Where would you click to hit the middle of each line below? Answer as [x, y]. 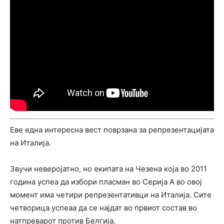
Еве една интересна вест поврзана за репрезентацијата [112, 129]
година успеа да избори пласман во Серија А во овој [106, 181]
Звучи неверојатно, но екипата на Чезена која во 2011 [108, 168]
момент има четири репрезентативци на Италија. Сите [111, 194]
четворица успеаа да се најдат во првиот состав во [103, 207]
